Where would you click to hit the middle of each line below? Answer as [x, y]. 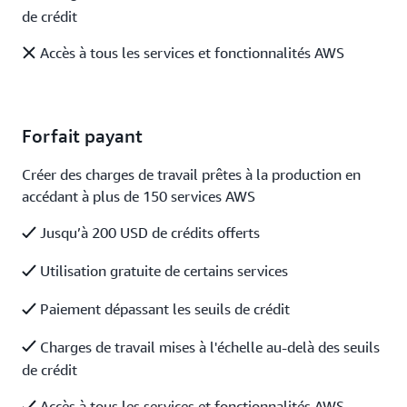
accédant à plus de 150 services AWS [139, 196]
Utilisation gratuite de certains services [162, 270]
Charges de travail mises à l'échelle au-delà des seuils [208, 347]
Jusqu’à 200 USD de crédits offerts [148, 232]
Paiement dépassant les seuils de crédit [163, 308]
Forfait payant [82, 135]
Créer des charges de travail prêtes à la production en [191, 174]
